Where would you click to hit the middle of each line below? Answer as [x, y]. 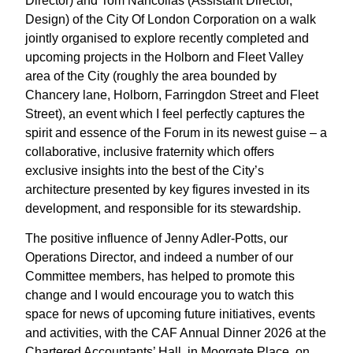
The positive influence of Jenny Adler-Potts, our [157, 238]
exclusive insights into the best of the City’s [145, 170]
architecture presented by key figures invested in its [168, 189]
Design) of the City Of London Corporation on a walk [171, 19]
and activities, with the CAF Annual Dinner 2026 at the [176, 333]
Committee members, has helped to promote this [160, 276]
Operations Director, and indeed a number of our [160, 257]
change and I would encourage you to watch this [160, 295]
